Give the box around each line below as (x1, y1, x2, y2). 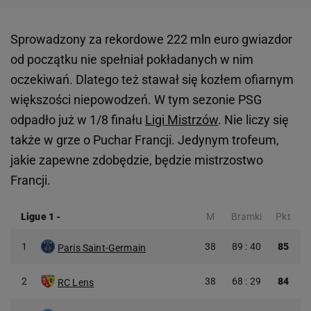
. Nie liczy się (218, 112, 289, 128)
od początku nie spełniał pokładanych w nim (10, 52, 253, 67)
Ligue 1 (21, 211, 54, 223)
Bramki (230, 211, 262, 223)
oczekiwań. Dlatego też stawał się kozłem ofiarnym (10, 72, 294, 87)
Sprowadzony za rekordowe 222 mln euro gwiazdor (10, 32, 292, 47)
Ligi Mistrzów (145, 112, 218, 128)
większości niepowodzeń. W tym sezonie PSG (10, 92, 262, 108)
